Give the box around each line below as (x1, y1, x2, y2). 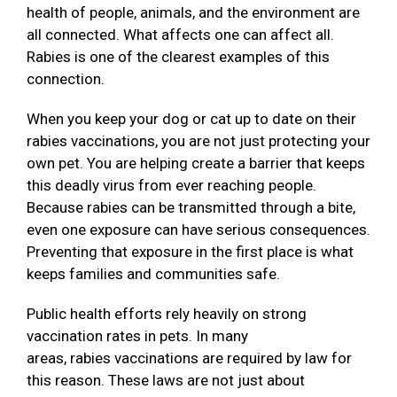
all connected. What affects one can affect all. (27, 26, 334, 44)
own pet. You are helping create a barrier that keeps (27, 154, 365, 173)
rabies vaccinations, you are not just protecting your (27, 132, 370, 151)
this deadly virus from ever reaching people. (27, 176, 316, 195)
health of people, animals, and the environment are (27, 4, 360, 22)
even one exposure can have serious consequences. (27, 221, 370, 239)
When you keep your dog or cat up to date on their (27, 110, 356, 128)
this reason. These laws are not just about (27, 371, 305, 390)
